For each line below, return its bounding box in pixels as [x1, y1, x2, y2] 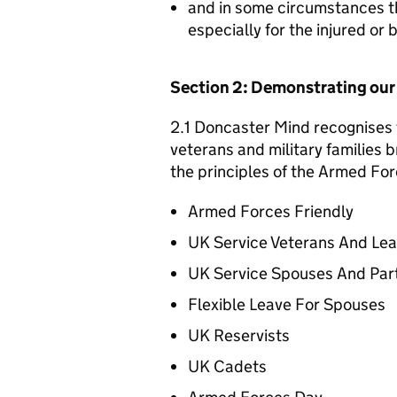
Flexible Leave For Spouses [188, 293, 385, 315]
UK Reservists [188, 324, 290, 346]
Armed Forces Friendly [188, 200, 354, 222]
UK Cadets [188, 355, 267, 377]
